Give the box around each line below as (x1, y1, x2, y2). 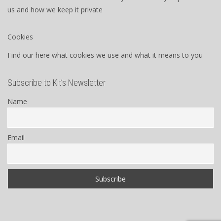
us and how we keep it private (7, 4, 103, 14)
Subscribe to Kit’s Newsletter (7, 77, 106, 88)
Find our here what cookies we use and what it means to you (7, 50, 203, 60)
